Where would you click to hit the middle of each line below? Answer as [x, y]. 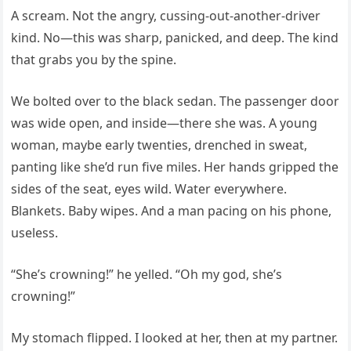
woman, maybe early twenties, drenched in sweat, [159, 145]
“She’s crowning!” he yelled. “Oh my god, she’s [147, 275]
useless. [35, 233]
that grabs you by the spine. [94, 60]
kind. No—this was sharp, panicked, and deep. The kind [175, 38]
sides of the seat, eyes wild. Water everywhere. [149, 189]
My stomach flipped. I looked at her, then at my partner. [175, 338]
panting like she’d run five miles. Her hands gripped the [175, 167]
